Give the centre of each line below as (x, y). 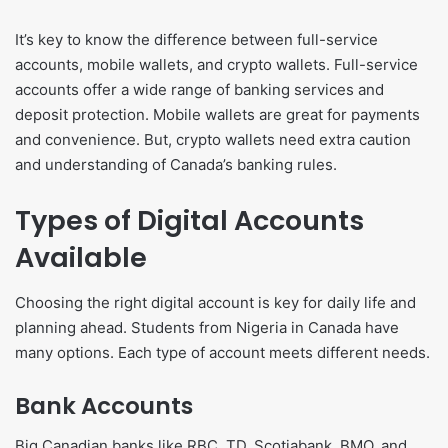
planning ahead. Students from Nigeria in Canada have (207, 327)
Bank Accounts (104, 405)
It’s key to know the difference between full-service (196, 40)
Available (81, 258)
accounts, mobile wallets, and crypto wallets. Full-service (216, 65)
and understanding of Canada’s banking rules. (176, 165)
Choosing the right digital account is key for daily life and (215, 302)
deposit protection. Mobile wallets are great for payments (217, 115)
